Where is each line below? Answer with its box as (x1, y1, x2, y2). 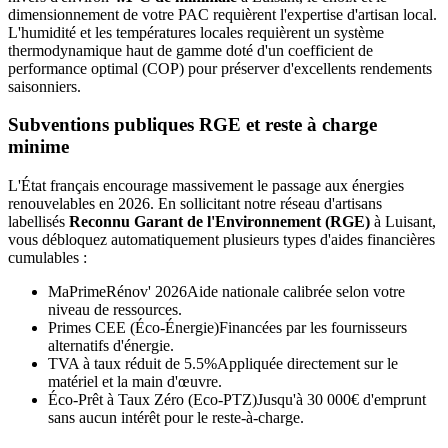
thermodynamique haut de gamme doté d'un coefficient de (8, 41, 373, 59)
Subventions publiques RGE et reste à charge (8, 114, 377, 136)
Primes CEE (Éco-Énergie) (48, 319, 219, 337)
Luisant (385, 213, 432, 231)
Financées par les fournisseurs (219, 319, 407, 337)
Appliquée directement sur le (217, 355, 398, 373)
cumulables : (8, 249, 87, 267)
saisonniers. (8, 77, 81, 95)
